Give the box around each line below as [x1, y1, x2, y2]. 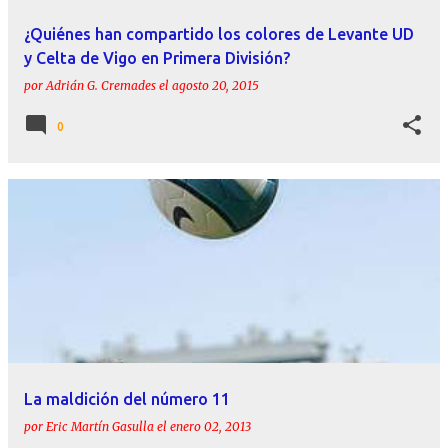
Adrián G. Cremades [46, 78, 156, 94]
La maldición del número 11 [24, 390, 230, 409]
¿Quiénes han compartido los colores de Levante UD [24, 25, 414, 44]
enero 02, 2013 [170, 419, 251, 435]
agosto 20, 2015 [172, 78, 259, 94]
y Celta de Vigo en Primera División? [24, 49, 290, 68]
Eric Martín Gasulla [46, 419, 154, 435]
